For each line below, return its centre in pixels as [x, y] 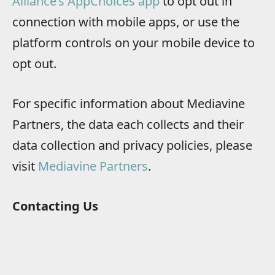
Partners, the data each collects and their [128, 124]
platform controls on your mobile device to [134, 43]
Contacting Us [55, 206]
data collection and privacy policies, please [132, 145]
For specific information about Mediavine [129, 103]
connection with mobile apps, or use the [126, 22]
